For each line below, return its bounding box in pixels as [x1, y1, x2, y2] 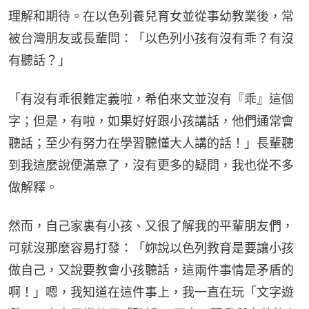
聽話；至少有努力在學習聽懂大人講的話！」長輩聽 [8, 135, 294, 150]
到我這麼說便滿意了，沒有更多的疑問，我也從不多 [8, 157, 294, 172]
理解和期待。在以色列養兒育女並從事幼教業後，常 [8, 8, 294, 23]
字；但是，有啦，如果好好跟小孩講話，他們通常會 [8, 113, 294, 128]
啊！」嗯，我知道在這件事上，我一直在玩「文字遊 [8, 284, 294, 299]
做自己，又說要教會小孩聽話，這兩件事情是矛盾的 [8, 262, 294, 277]
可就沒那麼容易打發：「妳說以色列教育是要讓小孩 [8, 240, 294, 255]
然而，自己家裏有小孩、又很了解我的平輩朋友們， [8, 218, 294, 233]
